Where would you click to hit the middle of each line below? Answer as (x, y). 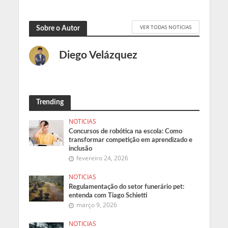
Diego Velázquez (98, 55)
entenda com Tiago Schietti (108, 196)
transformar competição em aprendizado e (131, 140)
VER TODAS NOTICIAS (165, 27)
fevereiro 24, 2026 (103, 158)
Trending (50, 102)
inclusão (81, 149)
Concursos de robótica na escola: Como (126, 132)
